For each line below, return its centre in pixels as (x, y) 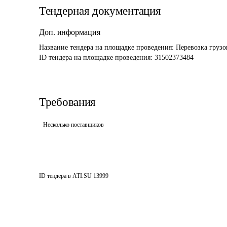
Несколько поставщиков (73, 125)
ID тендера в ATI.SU (65, 176)
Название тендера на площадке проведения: (107, 47)
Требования (67, 102)
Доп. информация (70, 32)
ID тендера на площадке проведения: (97, 58)
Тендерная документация (100, 11)
